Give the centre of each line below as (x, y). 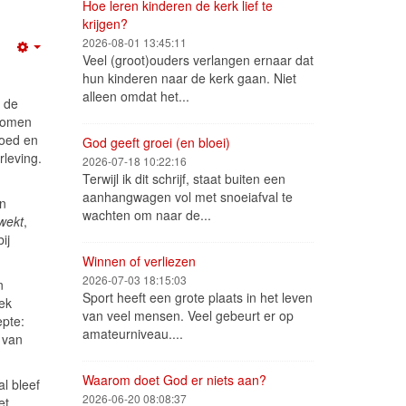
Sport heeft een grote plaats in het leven (198, 297)
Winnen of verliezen (139, 261)
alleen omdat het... (136, 96)
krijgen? (105, 24)
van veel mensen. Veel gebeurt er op (188, 315)
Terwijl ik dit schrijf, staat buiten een (184, 179)
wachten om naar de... (147, 215)
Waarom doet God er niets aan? (174, 380)
